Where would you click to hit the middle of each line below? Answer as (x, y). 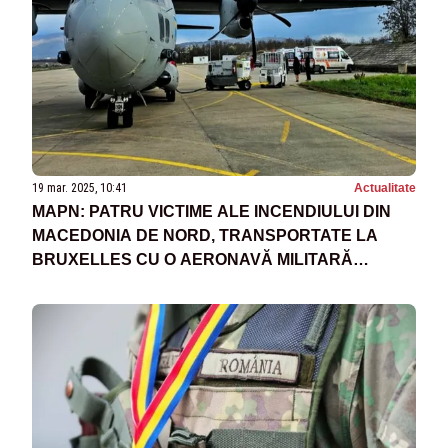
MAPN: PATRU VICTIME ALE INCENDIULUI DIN (211, 212)
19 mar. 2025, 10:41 (79, 188)
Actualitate (385, 188)
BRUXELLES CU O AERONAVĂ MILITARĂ (192, 260)
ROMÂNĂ (68, 284)
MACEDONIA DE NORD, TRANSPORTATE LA (205, 236)
